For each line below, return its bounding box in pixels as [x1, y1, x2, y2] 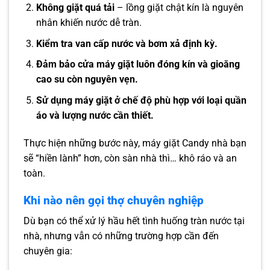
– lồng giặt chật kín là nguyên [114, 2, 243, 14]
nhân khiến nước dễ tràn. [36, 17, 142, 29]
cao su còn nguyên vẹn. [36, 74, 138, 86]
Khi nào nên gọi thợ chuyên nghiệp [24, 193, 204, 207]
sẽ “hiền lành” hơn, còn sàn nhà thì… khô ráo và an [24, 152, 237, 164]
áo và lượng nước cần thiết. [36, 110, 154, 122]
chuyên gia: [24, 245, 72, 257]
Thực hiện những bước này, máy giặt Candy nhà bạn [24, 137, 246, 149]
